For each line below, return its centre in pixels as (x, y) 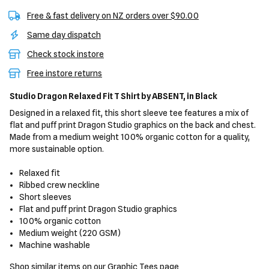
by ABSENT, (163, 96)
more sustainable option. (57, 149)
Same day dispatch (64, 35)
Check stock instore (65, 54)
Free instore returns (65, 73)
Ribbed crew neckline (60, 185)
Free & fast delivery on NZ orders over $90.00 (113, 16)
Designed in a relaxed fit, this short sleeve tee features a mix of (129, 113)
